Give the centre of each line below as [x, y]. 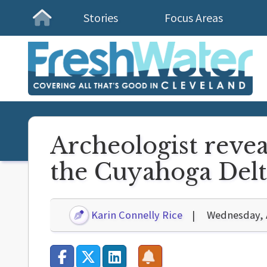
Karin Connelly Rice [136, 215]
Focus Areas [194, 18]
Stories [101, 18]
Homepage [80, 30]
